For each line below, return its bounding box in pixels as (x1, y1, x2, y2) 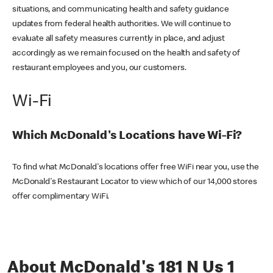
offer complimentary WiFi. (12, 193, 110, 202)
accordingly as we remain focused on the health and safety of (12, 49, 241, 58)
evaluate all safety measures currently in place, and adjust (12, 35, 225, 44)
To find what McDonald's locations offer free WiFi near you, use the (12, 163, 259, 172)
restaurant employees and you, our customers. (12, 64, 186, 73)
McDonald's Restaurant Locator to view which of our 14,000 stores (12, 178, 257, 187)
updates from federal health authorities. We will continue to (12, 20, 232, 29)
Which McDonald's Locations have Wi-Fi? (12, 130, 243, 143)
